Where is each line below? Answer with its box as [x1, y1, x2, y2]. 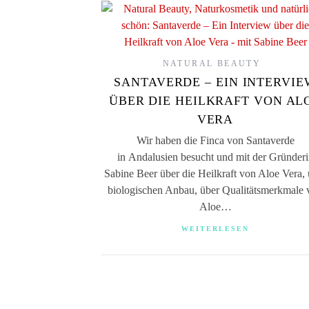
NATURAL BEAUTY [162, 59, 261, 68]
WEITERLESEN [181, 225, 249, 232]
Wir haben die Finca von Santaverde [136, 134, 295, 146]
